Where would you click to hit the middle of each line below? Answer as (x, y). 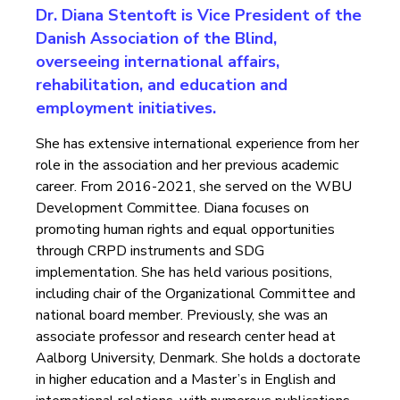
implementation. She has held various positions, (184, 272)
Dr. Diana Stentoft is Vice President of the (199, 15)
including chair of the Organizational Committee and (196, 294)
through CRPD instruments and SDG (150, 251)
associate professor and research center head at (186, 337)
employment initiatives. (126, 108)
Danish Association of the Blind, (156, 38)
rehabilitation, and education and (162, 85)
